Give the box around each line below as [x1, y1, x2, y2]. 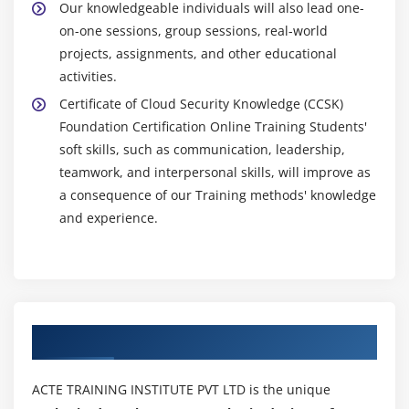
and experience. [59, 208, 158, 226]
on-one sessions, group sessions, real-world [59, 21, 328, 39]
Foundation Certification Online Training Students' [59, 117, 367, 135]
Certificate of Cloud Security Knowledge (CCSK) [59, 94, 343, 112]
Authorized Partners [32, 326, 194, 349]
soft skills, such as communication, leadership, [59, 140, 345, 158]
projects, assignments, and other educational [59, 44, 337, 62]
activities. [59, 67, 117, 85]
